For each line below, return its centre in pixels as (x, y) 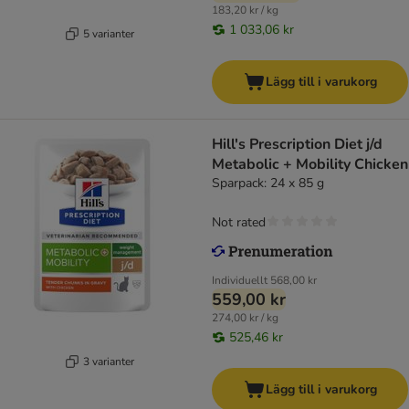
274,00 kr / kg (245, 318)
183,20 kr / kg (245, 10)
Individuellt (240, 281)
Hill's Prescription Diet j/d (297, 145)
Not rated (239, 223)
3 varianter (108, 361)
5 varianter (108, 33)
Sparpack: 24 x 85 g (268, 184)
